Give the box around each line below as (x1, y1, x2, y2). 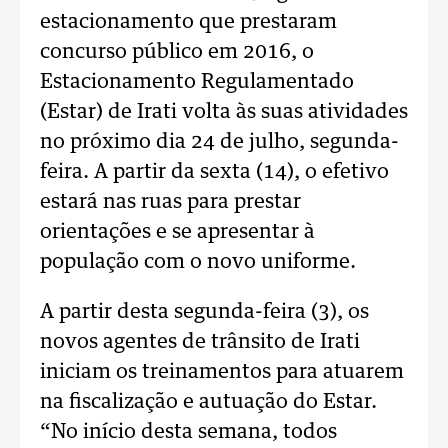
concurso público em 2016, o (40, 42, 314, 62)
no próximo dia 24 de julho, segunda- (40, 132, 399, 152)
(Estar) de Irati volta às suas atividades (40, 102, 408, 122)
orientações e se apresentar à (40, 222, 315, 242)
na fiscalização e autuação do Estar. (40, 392, 377, 412)
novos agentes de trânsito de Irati (40, 332, 360, 352)
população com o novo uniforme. (40, 252, 356, 272)
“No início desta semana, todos (40, 422, 337, 442)
